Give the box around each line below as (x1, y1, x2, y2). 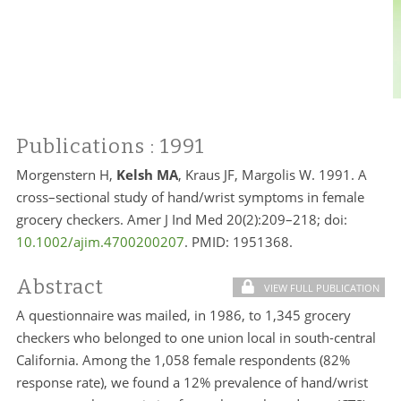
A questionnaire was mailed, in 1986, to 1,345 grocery (15, 306, 351, 324)
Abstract (15, 275, 104, 299)
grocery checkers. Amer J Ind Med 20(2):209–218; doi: (15, 210, 347, 228)
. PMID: (183, 233, 233, 251)
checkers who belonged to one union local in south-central (15, 328, 376, 346)
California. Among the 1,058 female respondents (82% (15, 351, 350, 369)
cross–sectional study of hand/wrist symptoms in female (15, 188, 364, 206)
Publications (15, 134, 150, 158)
